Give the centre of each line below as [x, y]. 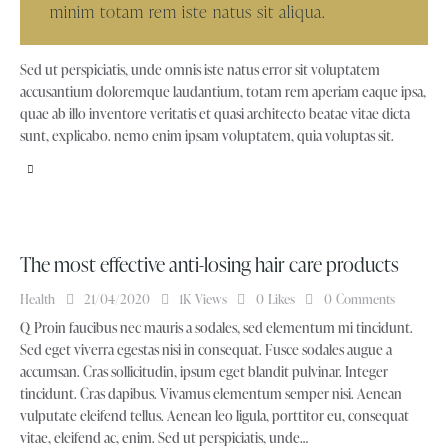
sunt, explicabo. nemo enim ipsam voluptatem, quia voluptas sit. [207, 136]
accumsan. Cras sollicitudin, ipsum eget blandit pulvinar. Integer [204, 371]
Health [37, 298]
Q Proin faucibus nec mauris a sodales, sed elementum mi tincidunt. [216, 327]
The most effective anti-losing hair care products [209, 263]
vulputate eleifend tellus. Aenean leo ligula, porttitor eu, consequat [214, 415]
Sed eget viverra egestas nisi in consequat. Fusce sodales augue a [206, 349]
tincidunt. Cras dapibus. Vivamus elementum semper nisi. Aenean [211, 393]
